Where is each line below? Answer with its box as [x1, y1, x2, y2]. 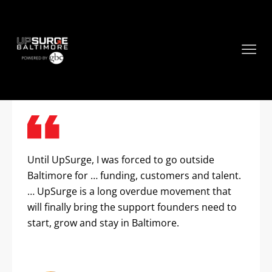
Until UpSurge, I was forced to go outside [27, 153, 214, 166]
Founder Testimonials [12, 61, 225, 84]
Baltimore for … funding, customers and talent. [27, 169, 241, 182]
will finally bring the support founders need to [27, 200, 237, 214]
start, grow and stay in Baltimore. [27, 216, 179, 229]
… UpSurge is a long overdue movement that [27, 185, 231, 198]
